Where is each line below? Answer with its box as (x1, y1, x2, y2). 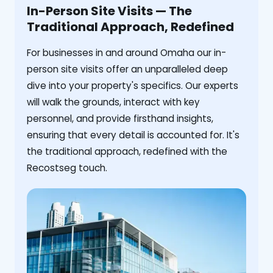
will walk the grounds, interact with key (27, 96, 200, 109)
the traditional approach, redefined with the (27, 145, 227, 158)
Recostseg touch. (27, 161, 107, 175)
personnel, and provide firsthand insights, (27, 112, 213, 126)
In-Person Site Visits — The (27, 2, 192, 20)
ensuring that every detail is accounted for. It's (27, 129, 239, 142)
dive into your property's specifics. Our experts (27, 79, 238, 93)
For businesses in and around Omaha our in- (27, 46, 226, 60)
